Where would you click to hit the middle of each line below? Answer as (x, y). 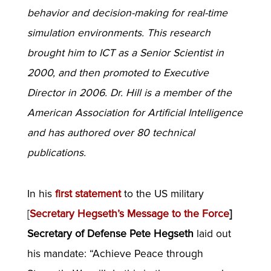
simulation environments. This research (119, 33)
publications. (58, 152)
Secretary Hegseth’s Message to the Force (129, 214)
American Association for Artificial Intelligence (135, 113)
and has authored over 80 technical (111, 132)
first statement (88, 194)
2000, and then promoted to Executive (118, 73)
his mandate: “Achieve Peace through (115, 253)
